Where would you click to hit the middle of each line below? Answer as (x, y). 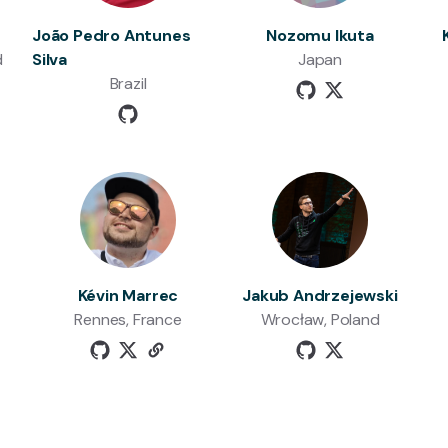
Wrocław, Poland (320, 319)
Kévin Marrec (128, 295)
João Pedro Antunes (111, 35)
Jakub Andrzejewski (320, 295)
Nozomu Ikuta (320, 35)
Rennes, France (128, 319)
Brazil (128, 83)
